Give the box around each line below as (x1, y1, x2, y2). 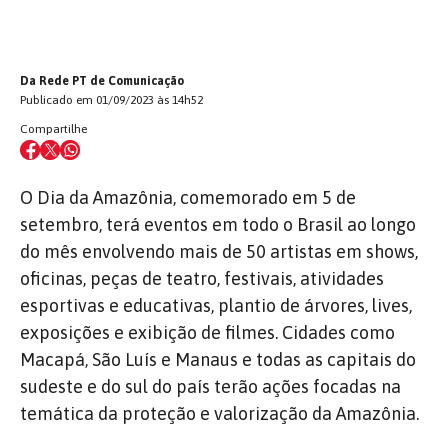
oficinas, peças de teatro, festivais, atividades (20, 267, 384, 289)
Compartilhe (20, 121, 87, 136)
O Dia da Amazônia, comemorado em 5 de (20, 186, 356, 208)
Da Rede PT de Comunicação (20, 73, 184, 88)
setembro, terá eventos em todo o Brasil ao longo (20, 213, 416, 235)
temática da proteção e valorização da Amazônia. (20, 402, 419, 424)
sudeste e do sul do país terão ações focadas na (20, 375, 401, 397)
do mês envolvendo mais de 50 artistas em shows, (20, 240, 418, 262)
